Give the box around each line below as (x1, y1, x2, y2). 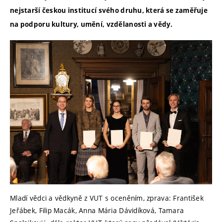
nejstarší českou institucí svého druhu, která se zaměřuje (10, 6, 208, 15)
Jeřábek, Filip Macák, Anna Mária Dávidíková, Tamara (10, 205, 184, 215)
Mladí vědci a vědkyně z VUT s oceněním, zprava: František (10, 193, 204, 203)
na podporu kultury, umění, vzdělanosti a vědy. (10, 20, 172, 29)
